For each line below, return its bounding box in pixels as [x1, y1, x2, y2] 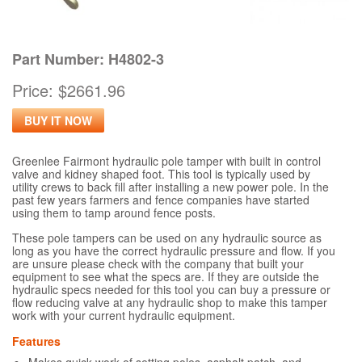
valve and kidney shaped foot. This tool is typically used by [12, 165, 310, 182]
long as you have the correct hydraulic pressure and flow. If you [12, 242, 335, 259]
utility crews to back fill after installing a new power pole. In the [12, 178, 329, 195]
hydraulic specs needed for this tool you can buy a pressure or [12, 280, 330, 297]
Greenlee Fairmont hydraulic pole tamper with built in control [12, 152, 321, 169]
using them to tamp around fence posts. [12, 204, 216, 221]
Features [12, 332, 61, 349]
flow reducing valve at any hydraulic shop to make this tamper [12, 293, 327, 310]
